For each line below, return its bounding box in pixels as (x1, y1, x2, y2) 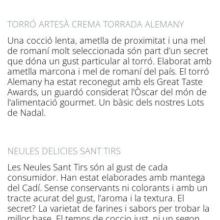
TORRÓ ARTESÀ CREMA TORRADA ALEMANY (7, 18, 184, 30)
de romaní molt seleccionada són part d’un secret (7, 44, 208, 56)
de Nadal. (7, 106, 46, 118)
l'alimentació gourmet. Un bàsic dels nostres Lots (7, 96, 204, 108)
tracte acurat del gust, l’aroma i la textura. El (7, 192, 184, 204)
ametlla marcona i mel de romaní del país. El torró (7, 65, 209, 77)
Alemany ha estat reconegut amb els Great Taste (7, 75, 203, 87)
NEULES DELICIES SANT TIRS (7, 144, 121, 157)
